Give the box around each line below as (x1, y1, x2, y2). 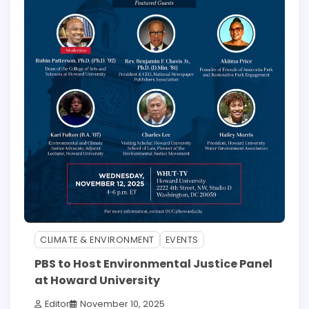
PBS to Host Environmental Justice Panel (34, 255, 272, 272)
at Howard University (34, 272, 160, 288)
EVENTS (165, 234, 199, 246)
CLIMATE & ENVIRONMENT (40, 234, 154, 246)
